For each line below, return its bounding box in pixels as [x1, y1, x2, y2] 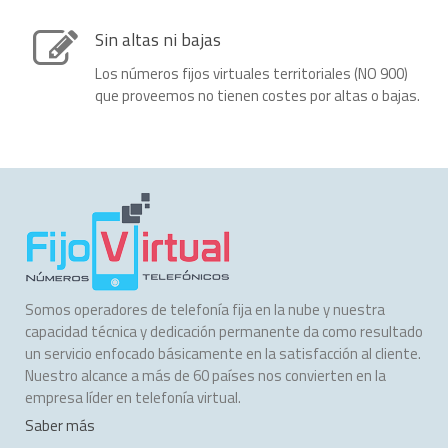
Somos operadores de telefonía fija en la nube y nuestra [25, 298, 385, 322]
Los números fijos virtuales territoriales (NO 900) [95, 62, 408, 86]
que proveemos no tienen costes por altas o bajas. [95, 84, 420, 108]
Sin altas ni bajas [95, 26, 221, 54]
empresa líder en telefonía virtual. [25, 386, 241, 410]
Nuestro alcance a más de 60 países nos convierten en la [25, 364, 386, 388]
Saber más [25, 414, 95, 438]
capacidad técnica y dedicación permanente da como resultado [25, 320, 423, 344]
